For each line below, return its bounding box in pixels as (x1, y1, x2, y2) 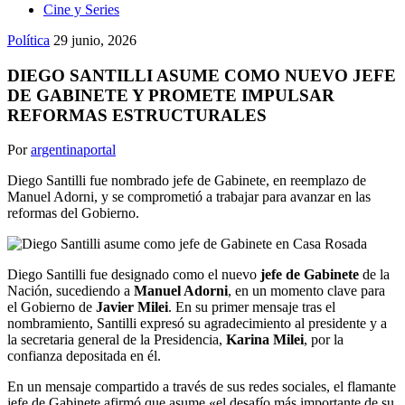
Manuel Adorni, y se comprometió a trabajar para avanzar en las (7, 189, 371, 205)
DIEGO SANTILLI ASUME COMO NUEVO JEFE (7, 65, 396, 85)
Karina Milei (226, 332, 304, 348)
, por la (304, 332, 344, 348)
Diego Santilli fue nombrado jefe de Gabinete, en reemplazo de (7, 173, 366, 189)
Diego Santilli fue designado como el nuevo (7, 267, 260, 283)
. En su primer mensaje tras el (168, 299, 335, 316)
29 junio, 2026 (53, 33, 137, 48)
